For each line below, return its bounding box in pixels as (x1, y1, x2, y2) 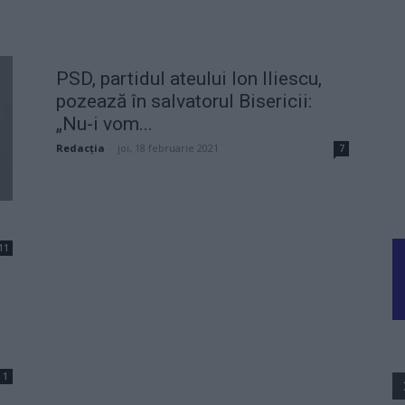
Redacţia (56, 140, 105, 155)
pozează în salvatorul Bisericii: (56, 89, 312, 112)
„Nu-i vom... (56, 112, 153, 135)
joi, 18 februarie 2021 (118, 140, 219, 155)
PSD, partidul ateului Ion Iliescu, (56, 67, 322, 89)
